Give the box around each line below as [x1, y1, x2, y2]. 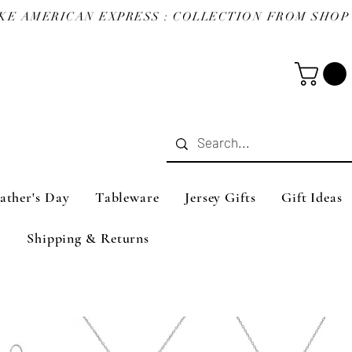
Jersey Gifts [184, 188, 256, 206]
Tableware [94, 188, 159, 206]
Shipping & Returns [26, 229, 150, 247]
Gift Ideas [280, 188, 343, 206]
